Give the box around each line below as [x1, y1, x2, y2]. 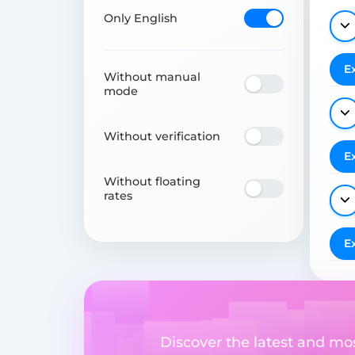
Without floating [104, 174, 200, 189]
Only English [104, 10, 177, 25]
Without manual [104, 69, 200, 84]
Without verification [104, 128, 220, 143]
